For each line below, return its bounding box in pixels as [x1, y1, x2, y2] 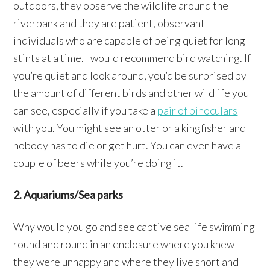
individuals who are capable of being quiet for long [13, 33, 246, 47]
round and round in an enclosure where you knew [13, 237, 235, 251]
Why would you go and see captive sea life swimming [13, 219, 256, 233]
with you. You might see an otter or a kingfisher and [13, 121, 246, 134]
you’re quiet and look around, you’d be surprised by [13, 68, 247, 82]
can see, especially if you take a [13, 103, 158, 117]
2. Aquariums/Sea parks [13, 187, 124, 201]
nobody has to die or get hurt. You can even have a [13, 138, 242, 152]
